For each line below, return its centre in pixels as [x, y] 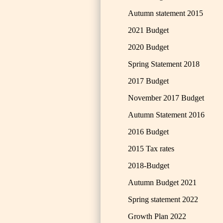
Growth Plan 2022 [157, 216]
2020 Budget [148, 47]
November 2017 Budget [166, 98]
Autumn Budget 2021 [162, 182]
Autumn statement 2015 [166, 13]
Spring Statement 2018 [164, 64]
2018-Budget [149, 166]
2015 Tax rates [151, 149]
